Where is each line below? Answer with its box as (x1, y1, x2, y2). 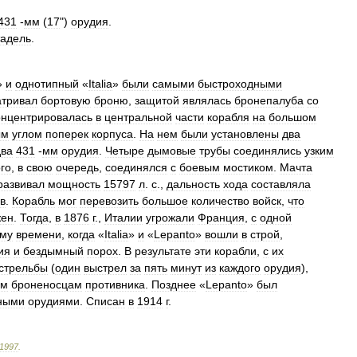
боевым (179, 160, 220, 174)
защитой (135, 93, 179, 107)
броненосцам (11, 277, 82, 291)
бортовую (41, 93, 91, 107)
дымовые (147, 143, 196, 157)
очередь (56, 160, 99, 174)
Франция (198, 210, 245, 224)
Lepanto (206, 277, 247, 291)
